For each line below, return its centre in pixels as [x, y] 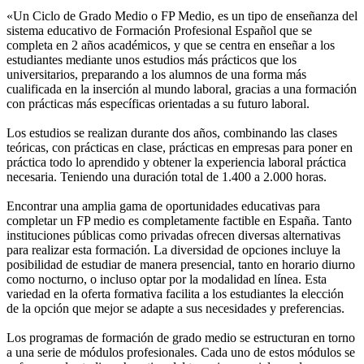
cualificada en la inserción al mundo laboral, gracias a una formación [182, 89]
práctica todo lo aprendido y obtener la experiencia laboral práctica [176, 162]
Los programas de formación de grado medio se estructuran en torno [181, 337]
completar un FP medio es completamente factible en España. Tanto [179, 220]
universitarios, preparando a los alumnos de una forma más [156, 74]
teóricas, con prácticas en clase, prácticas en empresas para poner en [180, 147]
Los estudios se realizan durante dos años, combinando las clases [172, 132]
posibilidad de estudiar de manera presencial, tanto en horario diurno [181, 264]
